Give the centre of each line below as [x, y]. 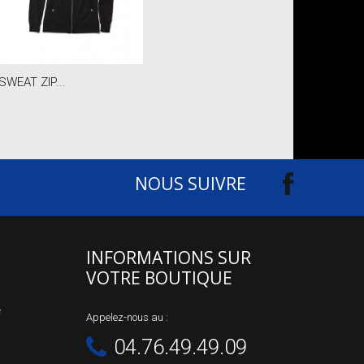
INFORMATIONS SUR [169, 257]
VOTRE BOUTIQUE [159, 277]
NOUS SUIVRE [191, 183]
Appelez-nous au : [127, 317]
